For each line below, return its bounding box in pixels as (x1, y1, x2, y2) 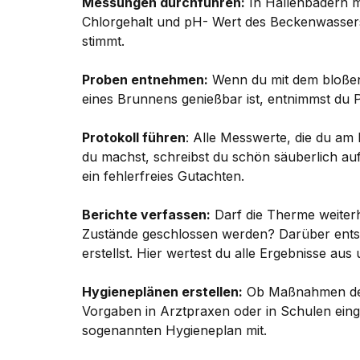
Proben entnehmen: (82, 71, 208, 88)
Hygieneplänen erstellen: (82, 283, 243, 300)
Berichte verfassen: (82, 206, 211, 223)
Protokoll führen (82, 129, 186, 145)
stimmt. (82, 32, 125, 49)
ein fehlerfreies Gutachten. (82, 167, 252, 184)
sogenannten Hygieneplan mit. (82, 321, 267, 338)
